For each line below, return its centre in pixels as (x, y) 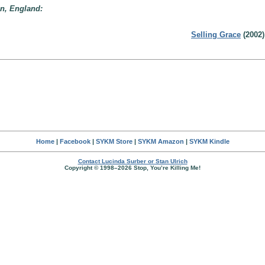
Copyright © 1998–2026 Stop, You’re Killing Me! (132, 168)
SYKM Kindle (209, 141)
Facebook (75, 141)
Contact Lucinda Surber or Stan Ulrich (132, 161)
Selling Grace (216, 35)
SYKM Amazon (161, 141)
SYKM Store (114, 141)
